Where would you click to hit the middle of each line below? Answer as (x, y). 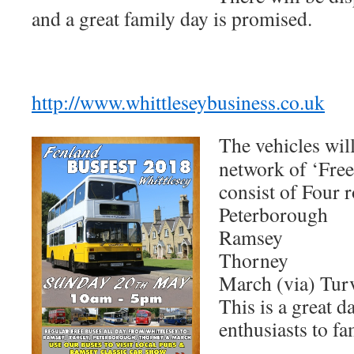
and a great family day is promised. (172, 18)
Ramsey (251, 237)
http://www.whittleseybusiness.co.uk (178, 102)
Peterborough (273, 214)
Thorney (254, 260)
